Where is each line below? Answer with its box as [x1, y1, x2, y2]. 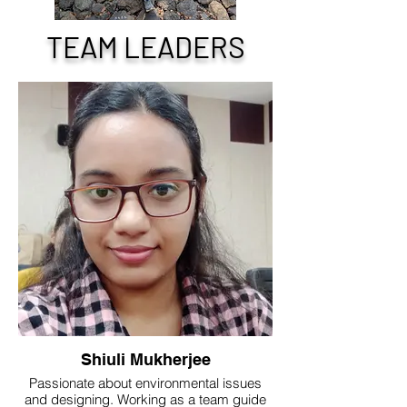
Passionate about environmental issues [29, 374, 262, 392]
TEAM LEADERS [45, 29, 245, 64]
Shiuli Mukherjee [80, 350, 211, 369]
